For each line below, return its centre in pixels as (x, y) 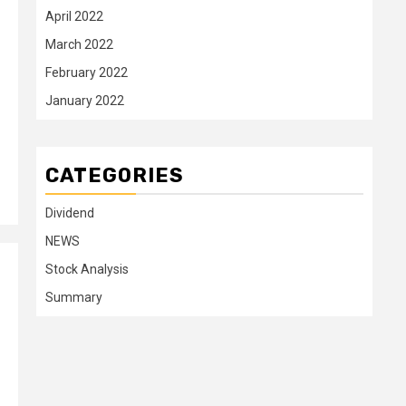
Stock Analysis (87, 269)
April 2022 (74, 16)
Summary (74, 297)
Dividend (70, 213)
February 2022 (87, 72)
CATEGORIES (115, 175)
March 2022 (79, 44)
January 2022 (85, 101)
